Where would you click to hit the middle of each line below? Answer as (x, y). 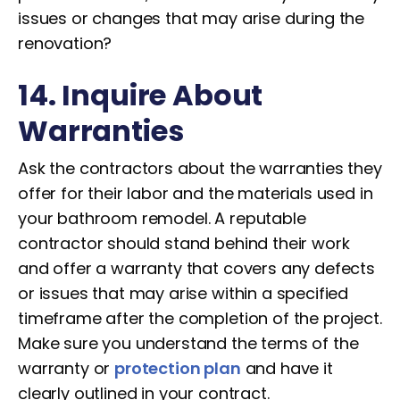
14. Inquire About (141, 95)
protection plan (178, 368)
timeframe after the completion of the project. (200, 318)
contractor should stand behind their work (184, 243)
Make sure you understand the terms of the (188, 343)
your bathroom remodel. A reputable (162, 218)
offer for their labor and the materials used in (196, 193)
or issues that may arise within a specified (183, 293)
